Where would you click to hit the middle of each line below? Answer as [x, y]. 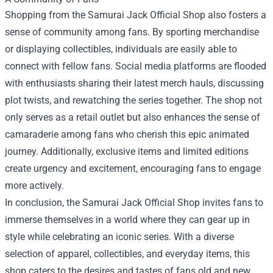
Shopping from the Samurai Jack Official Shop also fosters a [136, 15]
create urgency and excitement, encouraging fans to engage [133, 168]
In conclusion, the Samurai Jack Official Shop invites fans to [134, 202]
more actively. [34, 185]
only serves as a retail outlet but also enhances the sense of [133, 117]
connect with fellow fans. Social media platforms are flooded [136, 66]
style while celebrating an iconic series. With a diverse [119, 236]
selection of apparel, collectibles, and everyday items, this [127, 253]
